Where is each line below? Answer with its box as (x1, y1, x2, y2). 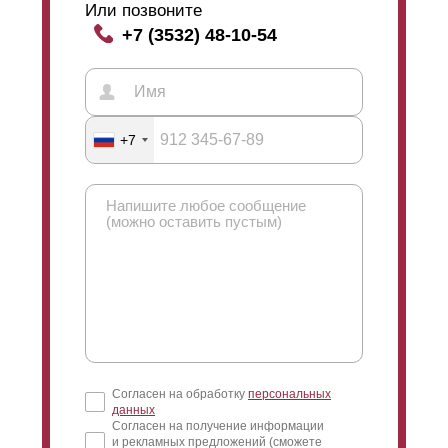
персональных (248, 386, 331, 401)
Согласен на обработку (112, 386, 248, 401)
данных (112, 402, 155, 417)
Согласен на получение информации (112, 418, 324, 433)
